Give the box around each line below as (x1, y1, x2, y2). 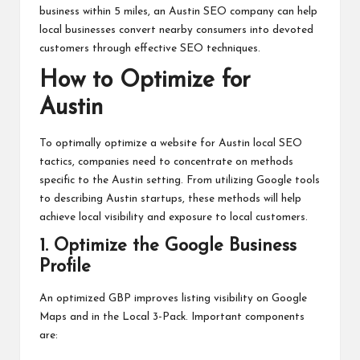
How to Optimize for (39, 69, 251, 93)
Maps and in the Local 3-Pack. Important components (39, 312, 305, 323)
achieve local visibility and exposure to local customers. (39, 211, 308, 223)
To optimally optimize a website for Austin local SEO (39, 137, 302, 149)
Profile (39, 257, 91, 276)
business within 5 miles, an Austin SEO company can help (39, 6, 317, 18)
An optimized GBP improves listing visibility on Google (39, 293, 307, 305)
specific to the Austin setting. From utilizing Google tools (39, 174, 320, 186)
